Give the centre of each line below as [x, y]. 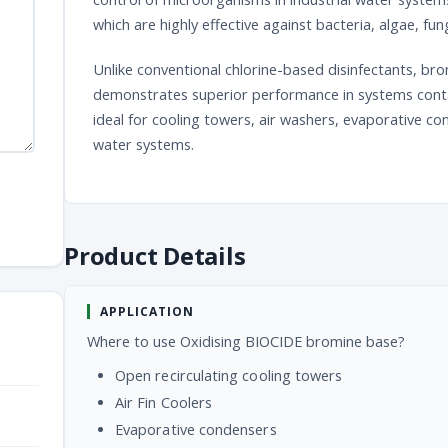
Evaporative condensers [196, 429]
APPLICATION [147, 311]
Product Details [155, 255]
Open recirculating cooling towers [229, 375]
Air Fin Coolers [164, 402]
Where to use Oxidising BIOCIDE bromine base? [246, 341]
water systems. [143, 144]
